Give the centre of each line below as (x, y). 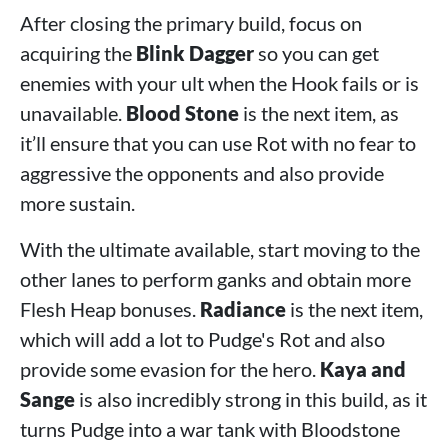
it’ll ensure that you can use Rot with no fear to (218, 142)
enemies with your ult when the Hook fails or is (219, 82)
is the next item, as (319, 112)
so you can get (316, 52)
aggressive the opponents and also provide (202, 172)
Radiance (243, 308)
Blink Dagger (195, 52)
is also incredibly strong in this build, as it (251, 398)
